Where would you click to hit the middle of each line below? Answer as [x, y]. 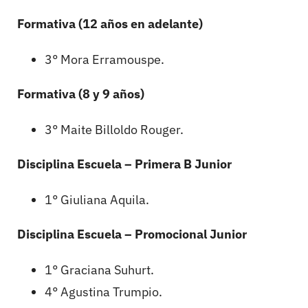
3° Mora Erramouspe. [104, 60]
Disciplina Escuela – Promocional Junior [132, 234]
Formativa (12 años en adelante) [110, 24]
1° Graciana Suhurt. [99, 270]
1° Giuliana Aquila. [97, 200]
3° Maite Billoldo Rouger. [114, 130]
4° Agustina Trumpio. [103, 292]
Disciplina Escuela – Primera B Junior [124, 164]
